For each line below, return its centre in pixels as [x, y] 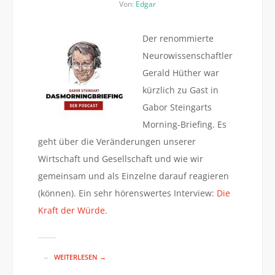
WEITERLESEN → [80, 257]
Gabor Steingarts [177, 107]
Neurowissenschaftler [187, 56]
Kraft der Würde [71, 210]
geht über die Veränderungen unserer [117, 141]
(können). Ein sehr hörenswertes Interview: [127, 193]
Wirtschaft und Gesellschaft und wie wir [120, 159]
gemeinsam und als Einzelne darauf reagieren [133, 176]
